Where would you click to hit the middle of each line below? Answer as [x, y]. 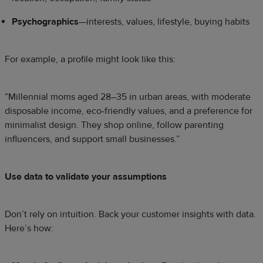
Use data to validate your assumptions [86, 177]
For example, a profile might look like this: [90, 60]
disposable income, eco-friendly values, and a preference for [129, 111]
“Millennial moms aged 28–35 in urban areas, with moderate [128, 97]
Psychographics [45, 22]
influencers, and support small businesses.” [92, 139]
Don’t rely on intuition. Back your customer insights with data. [130, 215]
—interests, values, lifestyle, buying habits [164, 22]
